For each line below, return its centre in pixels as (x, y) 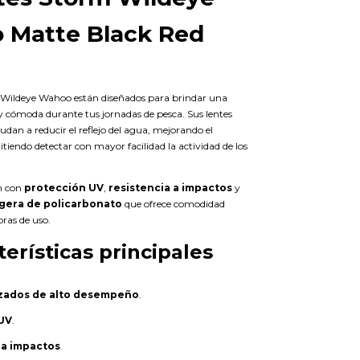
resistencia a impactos (170, 187)
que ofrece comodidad (174, 203)
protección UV (64, 187)
